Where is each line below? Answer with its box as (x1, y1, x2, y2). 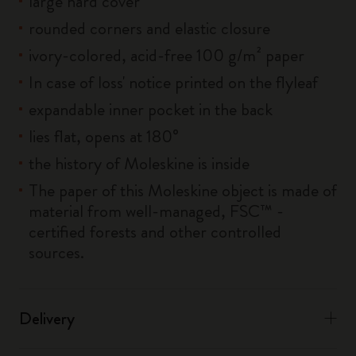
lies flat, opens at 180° (29, 124, 179, 149)
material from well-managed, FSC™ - (29, 199, 284, 223)
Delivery (19, 306, 75, 331)
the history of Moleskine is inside (29, 151, 250, 176)
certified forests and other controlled (29, 219, 281, 244)
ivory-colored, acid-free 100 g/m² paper (29, 43, 304, 68)
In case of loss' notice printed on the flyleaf (29, 70, 318, 95)
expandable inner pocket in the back (29, 97, 273, 122)
